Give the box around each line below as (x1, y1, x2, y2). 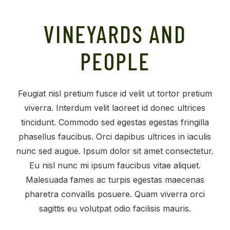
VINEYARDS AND (44, 20, 186, 48)
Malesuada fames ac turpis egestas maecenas (25, 175, 204, 185)
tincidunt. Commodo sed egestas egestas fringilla (21, 117, 209, 128)
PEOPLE (80, 47, 150, 75)
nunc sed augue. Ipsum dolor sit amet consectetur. (16, 146, 214, 157)
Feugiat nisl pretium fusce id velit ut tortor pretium (17, 88, 212, 99)
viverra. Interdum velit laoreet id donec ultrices (24, 103, 206, 113)
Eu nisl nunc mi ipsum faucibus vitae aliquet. (29, 160, 201, 171)
